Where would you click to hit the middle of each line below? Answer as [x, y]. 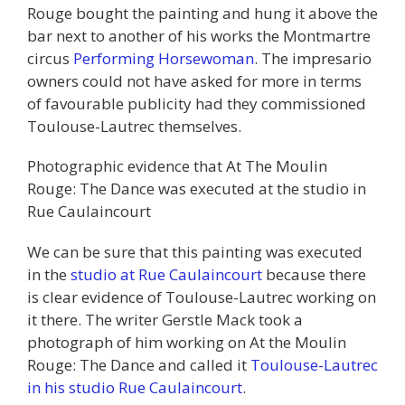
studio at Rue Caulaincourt [166, 274]
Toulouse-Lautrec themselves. [134, 127]
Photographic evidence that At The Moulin [177, 165]
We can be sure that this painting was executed [195, 251]
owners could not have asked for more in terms [194, 81]
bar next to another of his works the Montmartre [199, 36]
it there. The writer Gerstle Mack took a [165, 319]
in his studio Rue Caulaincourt [135, 387]
